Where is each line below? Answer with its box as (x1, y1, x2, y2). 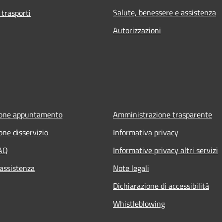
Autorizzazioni (113, 24, 161, 36)
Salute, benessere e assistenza (113, 6, 216, 18)
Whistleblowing (113, 197, 165, 210)
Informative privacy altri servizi (113, 144, 218, 156)
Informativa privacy (113, 126, 178, 138)
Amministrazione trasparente (113, 108, 212, 120)
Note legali (113, 162, 149, 174)
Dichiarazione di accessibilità (113, 179, 209, 192)
